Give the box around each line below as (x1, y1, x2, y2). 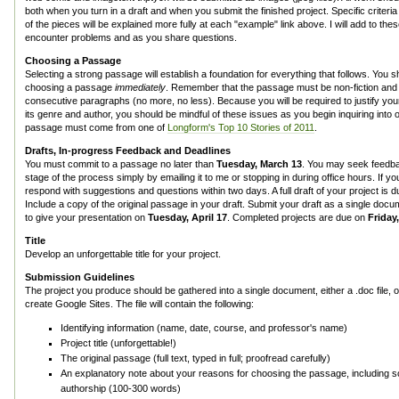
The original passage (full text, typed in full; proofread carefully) (61, 353, 330, 363)
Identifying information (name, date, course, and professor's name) (61, 322, 347, 333)
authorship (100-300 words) (61, 383, 181, 394)
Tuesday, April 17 (148, 212, 227, 223)
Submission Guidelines (25, 272, 134, 282)
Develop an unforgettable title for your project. (25, 248, 221, 259)
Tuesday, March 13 (216, 159, 302, 169)
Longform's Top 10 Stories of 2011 (167, 122, 314, 133)
